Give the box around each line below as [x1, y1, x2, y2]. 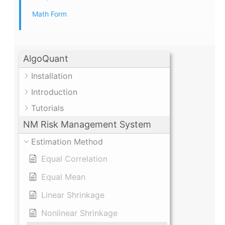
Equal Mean [41, 172, 85, 182]
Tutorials [31, 103, 64, 114]
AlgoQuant [23, 53, 68, 64]
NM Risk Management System [23, 119, 151, 130]
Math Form [32, 10, 67, 19]
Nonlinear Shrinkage [41, 208, 118, 218]
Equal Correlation [41, 154, 107, 164]
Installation [31, 71, 72, 81]
